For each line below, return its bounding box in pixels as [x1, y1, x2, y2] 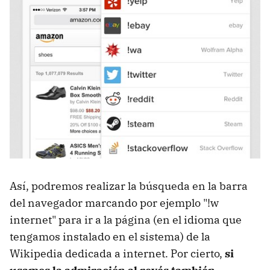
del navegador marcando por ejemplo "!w [10, 196, 219, 210]
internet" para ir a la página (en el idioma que [10, 213, 242, 227]
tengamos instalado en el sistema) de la [10, 230, 210, 244]
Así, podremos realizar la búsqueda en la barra [10, 179, 248, 193]
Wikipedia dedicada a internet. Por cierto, [10, 246, 225, 261]
